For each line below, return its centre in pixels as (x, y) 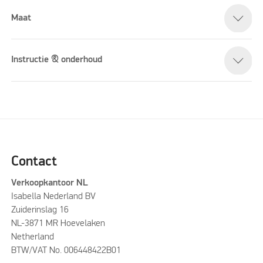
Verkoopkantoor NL (50, 183)
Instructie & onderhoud (57, 60)
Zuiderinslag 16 (40, 210)
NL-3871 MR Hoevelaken (58, 224)
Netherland (32, 237)
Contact (34, 162)
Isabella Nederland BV (53, 197)
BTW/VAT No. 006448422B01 (66, 251)
